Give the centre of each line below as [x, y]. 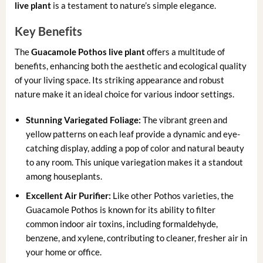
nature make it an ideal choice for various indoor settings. [124, 94]
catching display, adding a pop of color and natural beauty [135, 148]
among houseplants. [64, 176]
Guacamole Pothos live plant [88, 52]
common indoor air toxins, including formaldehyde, [122, 223]
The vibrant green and [184, 119]
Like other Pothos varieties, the [173, 195]
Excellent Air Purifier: [69, 195]
